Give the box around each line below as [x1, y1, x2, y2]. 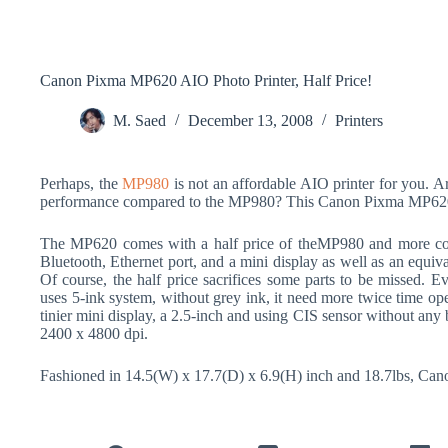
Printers [335, 112, 383, 130]
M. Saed [113, 112, 166, 130]
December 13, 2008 [188, 112, 313, 130]
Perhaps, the [40, 175, 123, 192]
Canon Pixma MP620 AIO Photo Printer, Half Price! [40, 72, 372, 89]
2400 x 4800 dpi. [40, 325, 148, 342]
